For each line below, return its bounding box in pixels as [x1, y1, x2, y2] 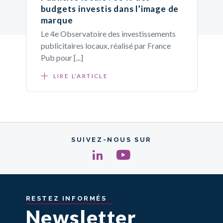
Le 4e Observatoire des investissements [40, 28, 176, 38]
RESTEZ [25, 195, 60, 202]
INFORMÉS [62, 195, 107, 202]
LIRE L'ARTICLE [53, 72, 109, 80]
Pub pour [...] [40, 52, 83, 62]
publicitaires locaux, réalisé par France [40, 40, 171, 50]
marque [40, 14, 73, 25]
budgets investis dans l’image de [40, 3, 179, 14]
